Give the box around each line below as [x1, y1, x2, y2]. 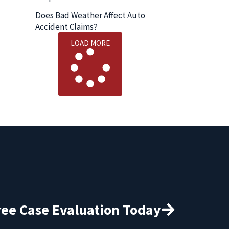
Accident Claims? [35, 20, 98, 32]
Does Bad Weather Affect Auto [35, 9, 145, 21]
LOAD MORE [71, 38, 110, 48]
